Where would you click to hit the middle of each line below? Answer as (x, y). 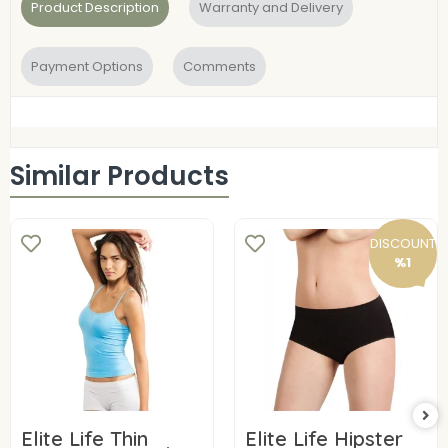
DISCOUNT (402, 244)
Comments (219, 66)
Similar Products (119, 176)
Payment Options (87, 66)
